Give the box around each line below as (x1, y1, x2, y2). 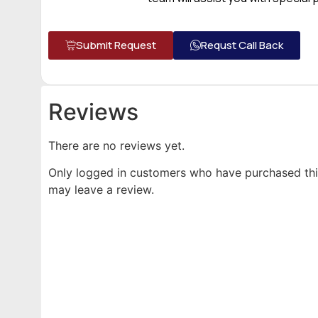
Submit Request (76, 37, 156, 53)
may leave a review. (48, 182, 154, 197)
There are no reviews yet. (48, 138, 185, 153)
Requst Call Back (201, 37, 283, 53)
